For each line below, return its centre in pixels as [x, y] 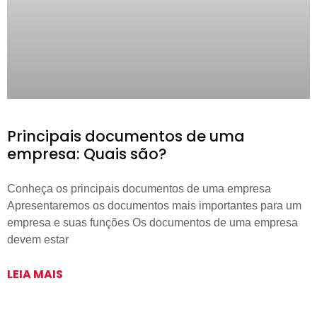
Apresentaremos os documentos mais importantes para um [154, 206]
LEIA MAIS [35, 275]
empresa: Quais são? [87, 154]
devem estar [38, 240]
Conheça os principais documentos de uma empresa [139, 189]
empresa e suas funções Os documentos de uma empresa [152, 223]
